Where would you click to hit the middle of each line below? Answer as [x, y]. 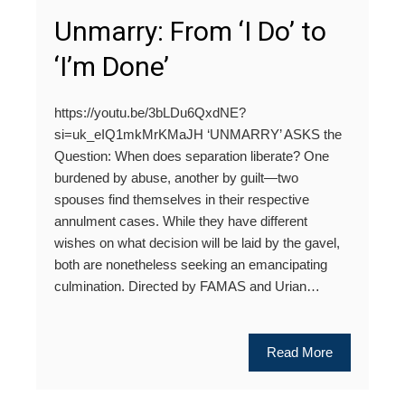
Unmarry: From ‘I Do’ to [190, 32]
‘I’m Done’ [112, 67]
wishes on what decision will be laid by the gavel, [197, 243]
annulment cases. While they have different [181, 221]
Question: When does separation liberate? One [192, 156]
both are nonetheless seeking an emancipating [191, 265]
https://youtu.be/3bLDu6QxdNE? [150, 113]
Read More [300, 353]
